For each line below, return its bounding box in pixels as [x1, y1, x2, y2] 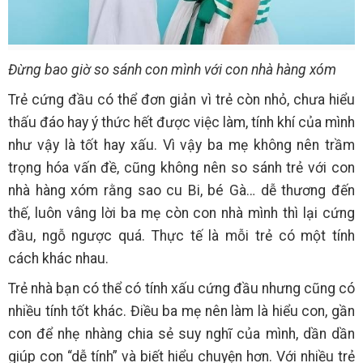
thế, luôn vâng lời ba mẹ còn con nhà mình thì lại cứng [8, 204, 355, 221]
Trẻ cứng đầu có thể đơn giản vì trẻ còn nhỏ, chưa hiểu [8, 91, 355, 108]
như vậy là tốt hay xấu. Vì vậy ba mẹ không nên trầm [8, 136, 355, 153]
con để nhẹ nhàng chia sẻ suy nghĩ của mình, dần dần [8, 325, 355, 342]
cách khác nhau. [8, 250, 109, 267]
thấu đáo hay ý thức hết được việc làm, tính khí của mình [8, 113, 355, 130]
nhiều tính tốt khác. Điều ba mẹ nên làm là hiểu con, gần [8, 302, 355, 319]
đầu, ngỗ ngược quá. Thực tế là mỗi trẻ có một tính [8, 227, 355, 244]
